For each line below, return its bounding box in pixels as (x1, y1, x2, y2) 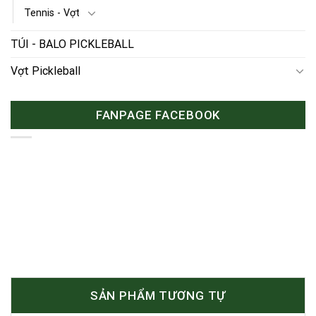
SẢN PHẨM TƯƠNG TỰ (90, 288, 226, 303)
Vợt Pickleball (11, 63, 80, 78)
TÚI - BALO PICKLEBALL (11, 37, 134, 51)
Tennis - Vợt (24, 6, 80, 19)
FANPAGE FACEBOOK (95, 107, 221, 122)
